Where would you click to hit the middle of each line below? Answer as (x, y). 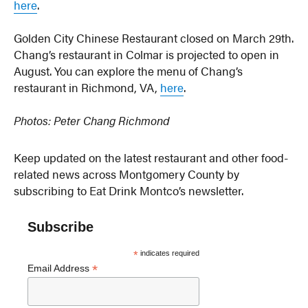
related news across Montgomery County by (127, 174)
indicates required (169, 253)
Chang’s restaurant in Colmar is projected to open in (147, 55)
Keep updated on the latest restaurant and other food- (151, 157)
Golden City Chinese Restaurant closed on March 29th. (154, 38)
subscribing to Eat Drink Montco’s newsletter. (129, 190)
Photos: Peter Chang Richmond (92, 121)
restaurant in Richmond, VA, (87, 88)
